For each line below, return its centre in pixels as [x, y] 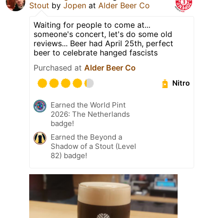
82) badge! [69, 155]
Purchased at [59, 67]
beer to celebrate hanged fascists [96, 52]
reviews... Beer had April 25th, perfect [103, 43]
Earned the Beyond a [86, 137]
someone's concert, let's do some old [103, 34]
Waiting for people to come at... [92, 25]
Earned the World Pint [88, 105]
